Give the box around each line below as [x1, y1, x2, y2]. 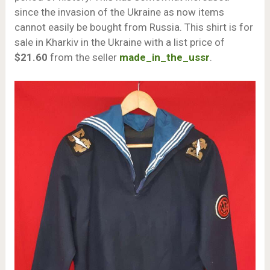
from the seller [49, 51, 119, 64]
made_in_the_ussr [119, 51, 210, 64]
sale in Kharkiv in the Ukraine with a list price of [14, 36, 225, 49]
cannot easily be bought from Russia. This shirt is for [14, 21, 253, 34]
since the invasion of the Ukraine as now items [14, 6, 224, 19]
